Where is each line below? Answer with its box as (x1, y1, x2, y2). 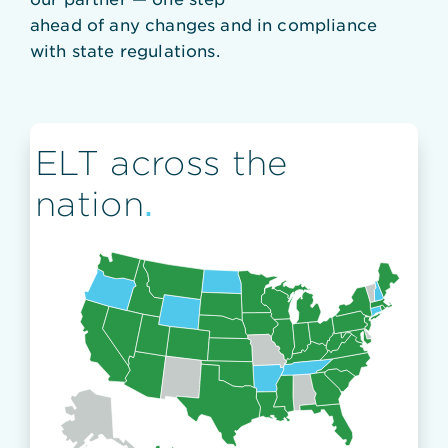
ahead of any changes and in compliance (30, 14, 378, 34)
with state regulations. (30, 40, 220, 60)
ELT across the (35, 144, 288, 181)
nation (35, 185, 144, 222)
